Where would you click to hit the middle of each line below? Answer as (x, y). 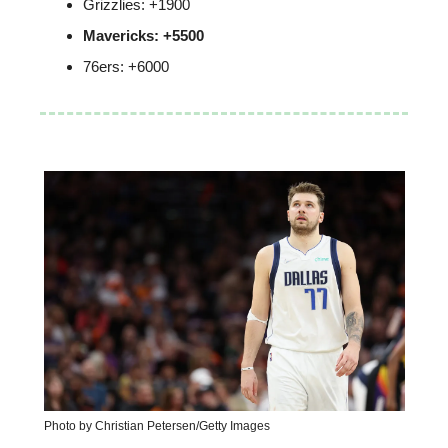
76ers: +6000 (126, 66)
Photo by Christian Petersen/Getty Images (156, 426)
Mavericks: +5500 (143, 35)
